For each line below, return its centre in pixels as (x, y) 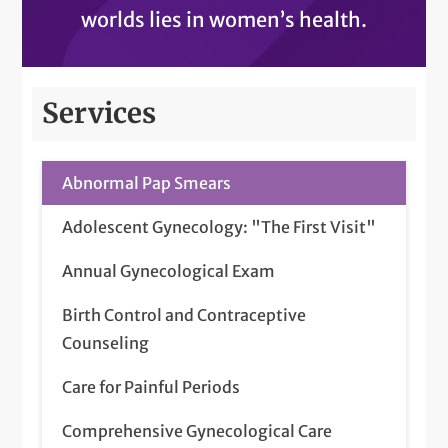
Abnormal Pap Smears (147, 182)
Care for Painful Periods (151, 386)
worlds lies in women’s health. (224, 19)
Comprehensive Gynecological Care (197, 430)
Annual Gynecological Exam (169, 270)
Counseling (106, 342)
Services (99, 113)
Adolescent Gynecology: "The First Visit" (219, 226)
